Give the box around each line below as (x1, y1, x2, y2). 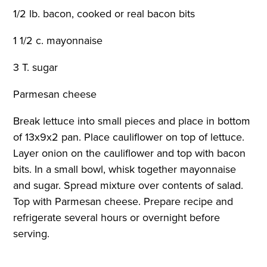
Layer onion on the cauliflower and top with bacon (13, 145, 246, 161)
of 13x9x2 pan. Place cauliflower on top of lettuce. (13, 129, 245, 145)
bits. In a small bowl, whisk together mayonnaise (13, 161, 237, 177)
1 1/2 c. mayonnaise (13, 32, 106, 48)
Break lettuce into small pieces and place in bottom (13, 113, 251, 129)
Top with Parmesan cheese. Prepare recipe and (13, 193, 234, 209)
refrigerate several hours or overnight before (13, 209, 221, 225)
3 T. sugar (13, 59, 61, 75)
